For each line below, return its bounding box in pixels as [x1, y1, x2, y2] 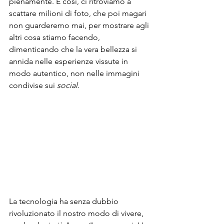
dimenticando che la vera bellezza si [9, 44, 139, 54]
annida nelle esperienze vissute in [9, 56, 130, 66]
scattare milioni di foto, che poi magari [9, 8, 148, 18]
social [57, 80, 77, 90]
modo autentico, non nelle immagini [9, 68, 141, 78]
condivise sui [9, 80, 57, 90]
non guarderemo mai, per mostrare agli [9, 20, 151, 30]
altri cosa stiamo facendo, [9, 32, 102, 42]
